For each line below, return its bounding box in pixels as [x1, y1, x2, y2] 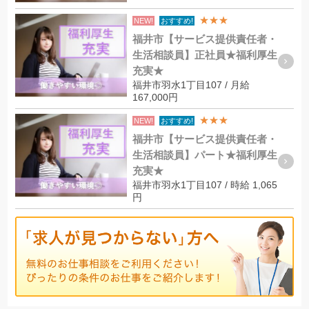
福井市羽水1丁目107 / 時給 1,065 [132, 179, 277, 191]
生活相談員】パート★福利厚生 [132, 149, 277, 161]
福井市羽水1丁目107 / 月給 [132, 79, 250, 91]
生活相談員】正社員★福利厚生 [132, 49, 277, 61]
